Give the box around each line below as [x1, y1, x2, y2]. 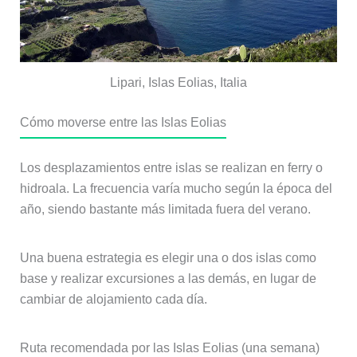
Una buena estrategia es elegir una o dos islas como [19, 251, 316, 265]
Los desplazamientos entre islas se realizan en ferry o [19, 161, 323, 175]
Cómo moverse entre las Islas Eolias [19, 116, 226, 130]
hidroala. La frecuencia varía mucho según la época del [19, 182, 332, 196]
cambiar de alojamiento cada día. [19, 292, 207, 307]
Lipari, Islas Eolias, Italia [110, 76, 247, 90]
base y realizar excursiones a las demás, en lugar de [19, 272, 316, 286]
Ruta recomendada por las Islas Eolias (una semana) [19, 341, 320, 355]
